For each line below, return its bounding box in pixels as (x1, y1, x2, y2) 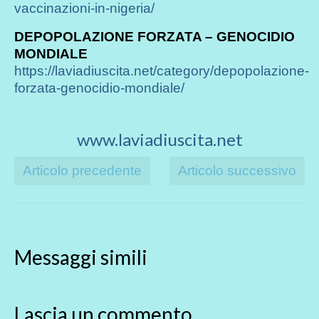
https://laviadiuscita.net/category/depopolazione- (14, 63, 309, 78)
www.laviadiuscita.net (76, 128, 243, 150)
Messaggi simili (14, 244, 147, 269)
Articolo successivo (178, 162, 296, 178)
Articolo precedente (23, 162, 142, 178)
